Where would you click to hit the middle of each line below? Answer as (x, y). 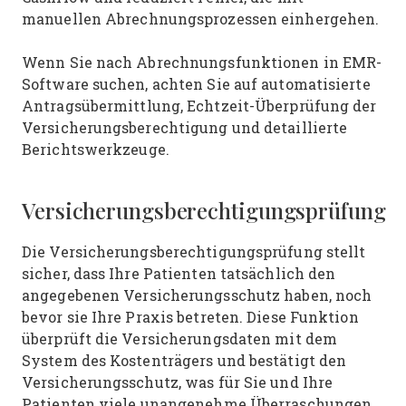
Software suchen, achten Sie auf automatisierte (196, 84)
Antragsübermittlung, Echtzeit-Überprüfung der (199, 106)
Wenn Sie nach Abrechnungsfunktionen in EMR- (202, 62)
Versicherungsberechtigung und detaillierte (185, 127)
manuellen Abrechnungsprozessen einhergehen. (203, 19)
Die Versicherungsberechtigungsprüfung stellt (194, 251)
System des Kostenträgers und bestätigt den (184, 360)
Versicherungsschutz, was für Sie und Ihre (178, 382)
